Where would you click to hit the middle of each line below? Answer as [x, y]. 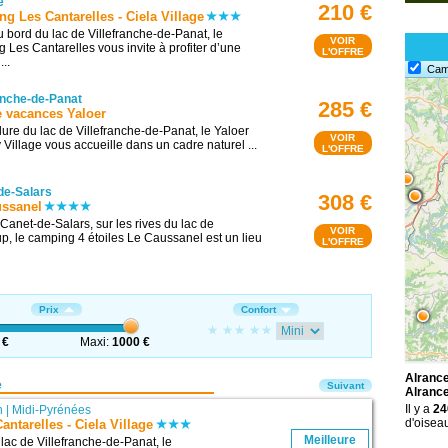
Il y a [418, 409]
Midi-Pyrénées [52, 409]
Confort [258, 310]
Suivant [345, 386]
